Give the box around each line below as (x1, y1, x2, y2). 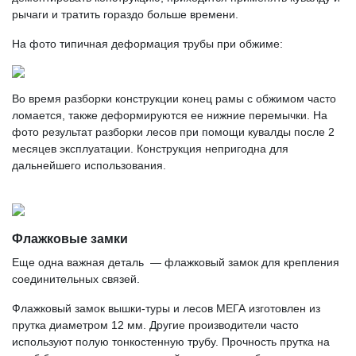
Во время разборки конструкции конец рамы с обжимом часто (12, 92, 336, 105)
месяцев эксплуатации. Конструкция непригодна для (12, 142, 288, 155)
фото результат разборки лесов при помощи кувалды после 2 (12, 126, 335, 138)
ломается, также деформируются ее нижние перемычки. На (12, 109, 327, 122)
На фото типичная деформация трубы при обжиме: (12, 37, 283, 50)
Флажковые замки (12, 231, 128, 246)
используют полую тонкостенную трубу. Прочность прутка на (12, 335, 330, 348)
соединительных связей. (12, 273, 140, 285)
